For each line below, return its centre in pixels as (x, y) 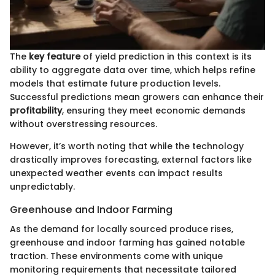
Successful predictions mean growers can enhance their (137, 97)
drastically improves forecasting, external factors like (131, 159)
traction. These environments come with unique (116, 256)
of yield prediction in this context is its (166, 56)
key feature (55, 56)
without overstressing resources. (83, 124)
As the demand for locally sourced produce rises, (122, 229)
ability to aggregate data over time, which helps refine (133, 70)
